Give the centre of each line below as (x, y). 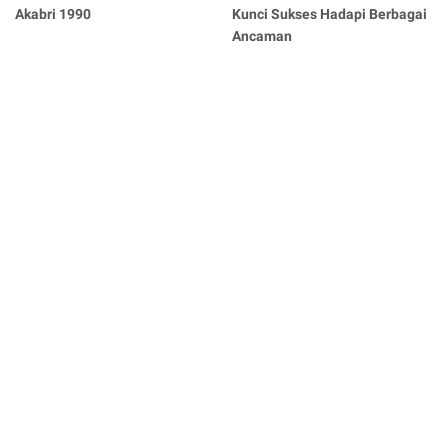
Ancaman (262, 35)
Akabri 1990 (53, 13)
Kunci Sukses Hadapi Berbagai (330, 13)
